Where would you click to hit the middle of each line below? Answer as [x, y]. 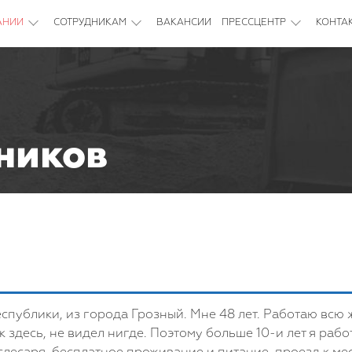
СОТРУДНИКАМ [90, 23]
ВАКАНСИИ [184, 23]
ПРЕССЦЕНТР [254, 23]
